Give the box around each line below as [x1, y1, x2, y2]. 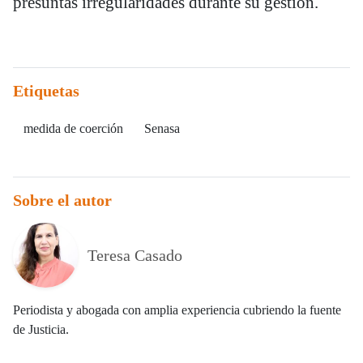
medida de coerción [23, 122, 123, 136]
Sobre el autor [13, 191, 112, 210]
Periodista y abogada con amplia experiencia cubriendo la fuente [13, 303, 341, 318]
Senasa [144, 122, 180, 136]
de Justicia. [13, 322, 69, 337]
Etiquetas [13, 82, 79, 100]
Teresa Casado [88, 246, 182, 265]
